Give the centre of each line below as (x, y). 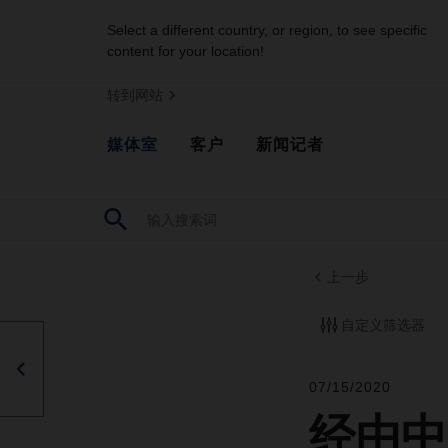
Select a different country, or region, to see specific (267, 30)
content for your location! (185, 51)
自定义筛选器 (382, 324)
